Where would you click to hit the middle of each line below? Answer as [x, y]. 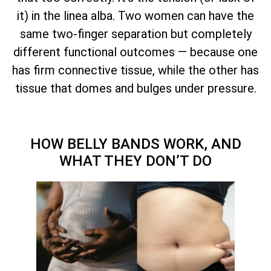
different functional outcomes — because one [135, 52]
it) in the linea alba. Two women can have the [135, 16]
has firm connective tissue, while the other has [135, 70]
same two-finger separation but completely [135, 34]
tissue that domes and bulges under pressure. [135, 89]
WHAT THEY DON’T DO [135, 161]
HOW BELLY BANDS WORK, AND [135, 144]
